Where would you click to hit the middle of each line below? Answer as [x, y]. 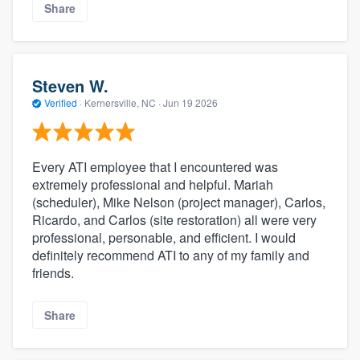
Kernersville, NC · [123, 102]
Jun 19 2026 [190, 102]
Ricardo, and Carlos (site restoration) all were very [174, 220]
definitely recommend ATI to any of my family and [171, 256]
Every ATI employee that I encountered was [155, 167]
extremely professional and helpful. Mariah [153, 185]
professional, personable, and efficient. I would [164, 238]
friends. [53, 273]
